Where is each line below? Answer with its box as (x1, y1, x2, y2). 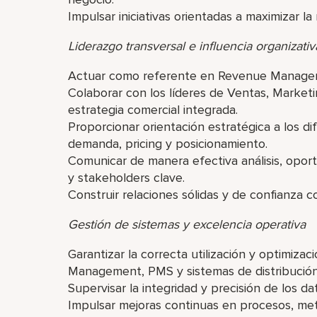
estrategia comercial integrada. (68, 102, 238, 117)
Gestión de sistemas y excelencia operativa (68, 217, 306, 232)
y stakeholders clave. (68, 170, 185, 185)
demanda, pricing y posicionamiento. (68, 136, 267, 151)
